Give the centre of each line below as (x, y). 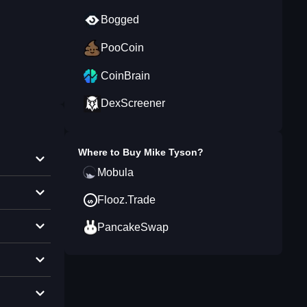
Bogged (120, 20)
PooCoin (122, 48)
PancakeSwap (133, 227)
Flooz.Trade (126, 200)
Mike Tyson (171, 152)
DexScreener (133, 103)
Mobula (115, 172)
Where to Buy (111, 152)
